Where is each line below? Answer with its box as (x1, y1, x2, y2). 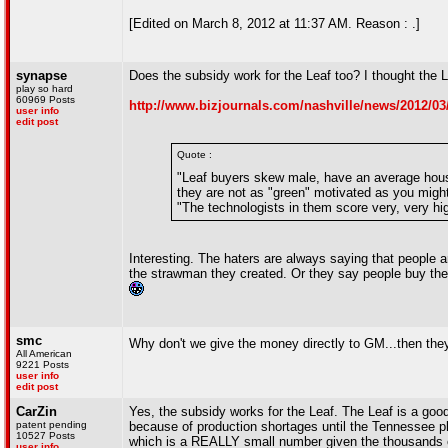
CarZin (16, 404, 57, 419)
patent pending (16, 419, 87, 430)
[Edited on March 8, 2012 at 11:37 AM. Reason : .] (129, 16, 420, 31)
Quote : (177, 149, 212, 160)
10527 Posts (16, 430, 75, 441)
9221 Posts (16, 359, 69, 370)
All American (16, 348, 72, 359)
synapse (16, 68, 67, 83)
